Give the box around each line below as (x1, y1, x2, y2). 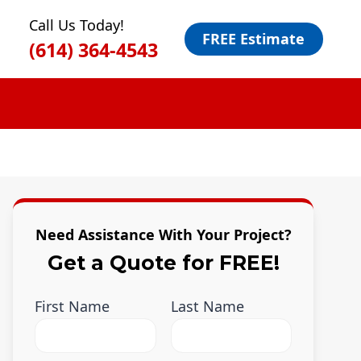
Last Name (170, 296, 244, 316)
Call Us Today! (28, 15, 124, 35)
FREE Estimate (202, 29, 305, 49)
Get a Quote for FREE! (47, 250, 280, 275)
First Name (35, 296, 110, 316)
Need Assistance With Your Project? (35, 225, 292, 245)
